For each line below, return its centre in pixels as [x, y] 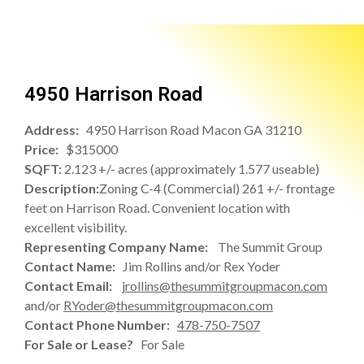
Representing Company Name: [121, 246]
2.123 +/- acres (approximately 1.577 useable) [191, 168]
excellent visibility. [76, 227]
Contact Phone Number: [101, 324]
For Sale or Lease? [82, 344]
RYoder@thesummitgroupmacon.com [168, 305]
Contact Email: [72, 285]
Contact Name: [74, 266]
